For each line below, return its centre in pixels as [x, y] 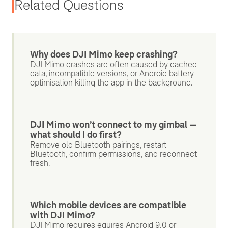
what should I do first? [76, 135]
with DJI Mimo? [63, 215]
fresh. [40, 163]
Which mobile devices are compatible [108, 205]
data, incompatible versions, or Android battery [112, 74]
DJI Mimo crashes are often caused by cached [113, 64]
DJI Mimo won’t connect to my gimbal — [113, 125]
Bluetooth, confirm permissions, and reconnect [113, 154]
